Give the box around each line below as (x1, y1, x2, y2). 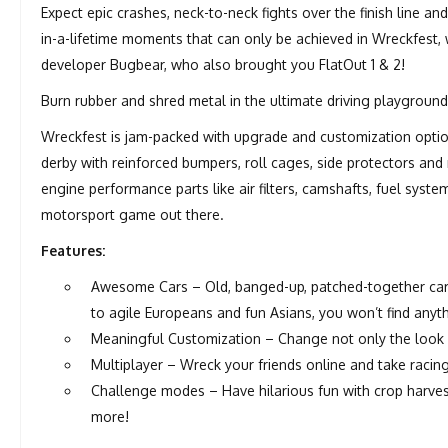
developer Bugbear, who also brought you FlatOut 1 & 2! (41, 55, 406, 73)
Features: (41, 241, 106, 259)
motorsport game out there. (41, 205, 225, 223)
